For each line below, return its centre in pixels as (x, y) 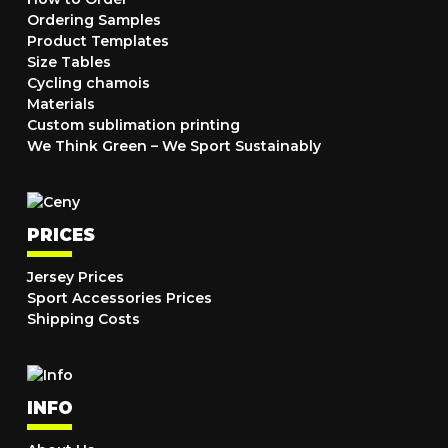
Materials (61, 104)
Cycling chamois (88, 83)
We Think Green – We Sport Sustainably (174, 146)
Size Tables (69, 62)
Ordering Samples (94, 20)
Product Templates (98, 41)
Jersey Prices (75, 277)
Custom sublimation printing (133, 125)
